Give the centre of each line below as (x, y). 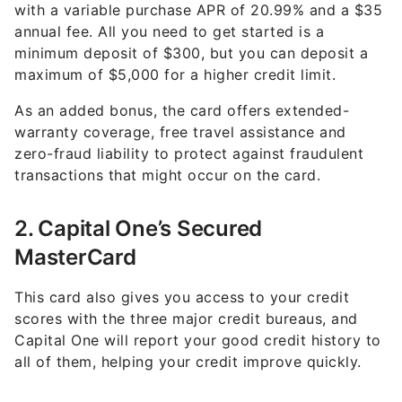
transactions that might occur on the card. (167, 175)
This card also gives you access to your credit (182, 297)
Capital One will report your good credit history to (198, 341)
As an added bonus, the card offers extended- (182, 111)
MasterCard (75, 258)
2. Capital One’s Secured (138, 229)
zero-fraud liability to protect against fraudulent (189, 154)
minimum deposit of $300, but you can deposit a (191, 53)
